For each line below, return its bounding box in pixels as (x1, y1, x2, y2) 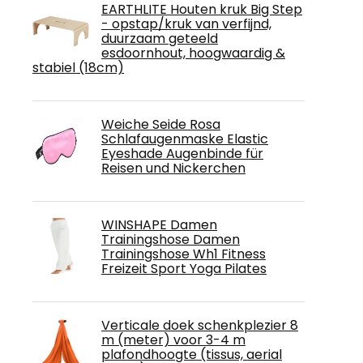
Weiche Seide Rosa (101, 115, 220, 134)
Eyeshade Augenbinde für (101, 144, 263, 163)
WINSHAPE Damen (101, 216, 217, 234)
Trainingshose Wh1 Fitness (101, 245, 266, 263)
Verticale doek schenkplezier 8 (101, 316, 298, 335)
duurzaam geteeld (101, 29, 218, 48)
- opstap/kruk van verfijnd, (101, 15, 271, 33)
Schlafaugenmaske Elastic (101, 130, 268, 148)
